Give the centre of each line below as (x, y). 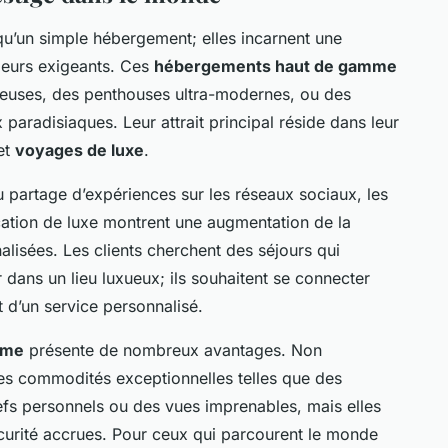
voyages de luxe (79, 149)
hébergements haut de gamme (275, 65)
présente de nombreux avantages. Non (173, 349)
